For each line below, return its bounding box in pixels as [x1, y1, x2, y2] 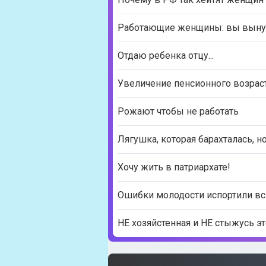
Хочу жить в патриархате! [118, 161, 230, 173]
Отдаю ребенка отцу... [118, 50, 214, 61]
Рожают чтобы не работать [118, 106, 239, 117]
